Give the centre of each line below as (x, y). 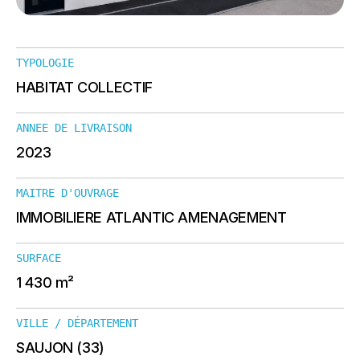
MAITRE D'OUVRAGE (67, 193)
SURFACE (39, 258)
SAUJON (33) (61, 348)
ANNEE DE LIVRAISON (74, 128)
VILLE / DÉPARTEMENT (77, 323)
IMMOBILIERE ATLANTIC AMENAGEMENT (151, 217)
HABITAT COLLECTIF (84, 87)
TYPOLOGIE (45, 63)
